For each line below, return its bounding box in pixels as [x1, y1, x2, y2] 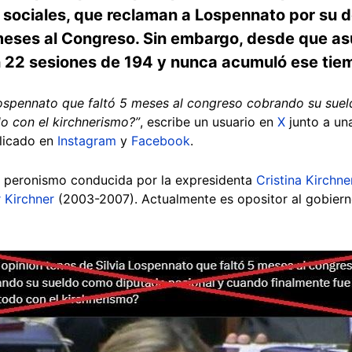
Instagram [57, 132, 116, 148]
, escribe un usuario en [140, 113, 277, 130]
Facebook [131, 132, 190, 148]
